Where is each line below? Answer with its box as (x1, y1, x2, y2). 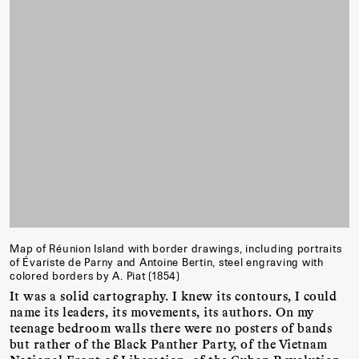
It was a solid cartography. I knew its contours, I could (10, 287, 337, 303)
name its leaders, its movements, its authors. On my (10, 303, 314, 319)
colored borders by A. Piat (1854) (10, 269, 180, 283)
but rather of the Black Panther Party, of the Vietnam (10, 335, 328, 351)
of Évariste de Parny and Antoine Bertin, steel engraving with (10, 256, 324, 269)
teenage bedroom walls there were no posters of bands (10, 319, 333, 335)
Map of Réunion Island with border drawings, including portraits (10, 242, 342, 256)
